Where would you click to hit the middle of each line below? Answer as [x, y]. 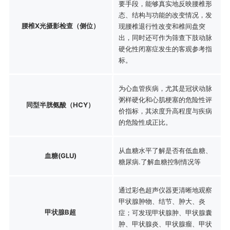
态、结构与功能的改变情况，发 [165, 15]
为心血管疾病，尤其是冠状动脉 [165, 88]
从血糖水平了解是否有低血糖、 [165, 150]
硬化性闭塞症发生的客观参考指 [165, 49]
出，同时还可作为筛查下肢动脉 [165, 37]
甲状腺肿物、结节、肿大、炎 [162, 201]
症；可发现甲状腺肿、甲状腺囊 [165, 212]
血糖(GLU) [60, 155]
